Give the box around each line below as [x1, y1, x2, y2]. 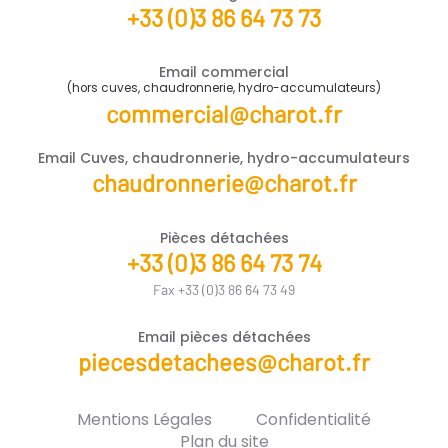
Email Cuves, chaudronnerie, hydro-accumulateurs [38, 148, 410, 169]
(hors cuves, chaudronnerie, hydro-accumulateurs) [67, 80, 381, 97]
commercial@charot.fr [106, 99, 342, 129]
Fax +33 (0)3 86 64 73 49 [153, 281, 295, 299]
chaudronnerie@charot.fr [91, 168, 357, 198]
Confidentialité [256, 408, 371, 432]
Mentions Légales [77, 408, 212, 432]
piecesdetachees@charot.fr [78, 347, 370, 377]
